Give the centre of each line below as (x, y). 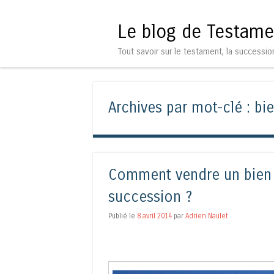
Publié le (123, 216)
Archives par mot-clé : (181, 108)
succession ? (150, 197)
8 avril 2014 (154, 216)
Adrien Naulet (207, 216)
